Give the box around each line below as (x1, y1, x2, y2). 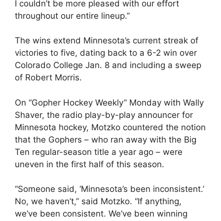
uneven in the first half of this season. (15, 159, 164, 169)
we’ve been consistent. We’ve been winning (15, 209, 187, 219)
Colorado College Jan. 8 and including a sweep (15, 60, 201, 70)
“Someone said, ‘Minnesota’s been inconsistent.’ (15, 184, 204, 194)
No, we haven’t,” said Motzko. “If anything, (15, 196, 182, 206)
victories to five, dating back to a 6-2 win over (15, 48, 197, 58)
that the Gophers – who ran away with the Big (15, 134, 196, 145)
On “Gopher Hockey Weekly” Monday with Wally (15, 97, 204, 108)
